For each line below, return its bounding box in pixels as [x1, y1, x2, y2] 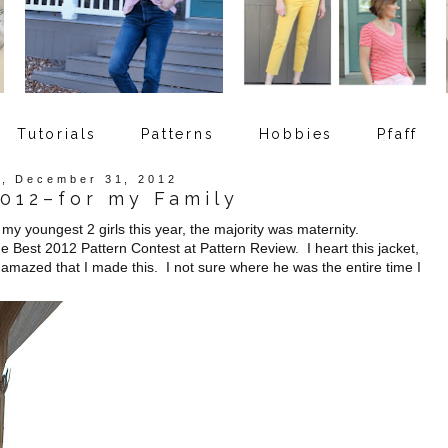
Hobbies [258, 125, 334, 142]
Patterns [141, 125, 215, 142]
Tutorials [17, 125, 98, 142]
